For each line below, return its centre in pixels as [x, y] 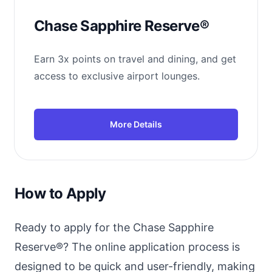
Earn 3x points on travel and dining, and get [135, 59]
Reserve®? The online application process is [127, 247]
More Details [136, 124]
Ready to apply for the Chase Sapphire [114, 228]
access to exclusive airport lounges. [117, 76]
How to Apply [60, 194]
